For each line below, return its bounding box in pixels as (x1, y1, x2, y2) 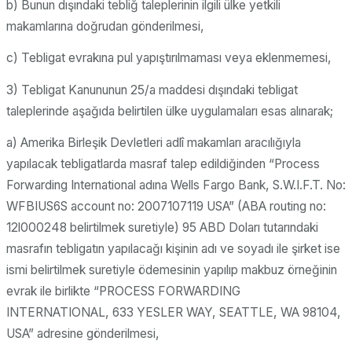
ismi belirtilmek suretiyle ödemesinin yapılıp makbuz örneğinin (6, 262, 337, 278)
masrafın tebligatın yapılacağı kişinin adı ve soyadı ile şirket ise (6, 241, 340, 257)
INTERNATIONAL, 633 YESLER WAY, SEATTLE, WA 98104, (6, 305, 341, 321)
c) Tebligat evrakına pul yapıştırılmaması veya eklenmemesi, (6, 50, 332, 66)
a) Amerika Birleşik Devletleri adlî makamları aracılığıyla (6, 135, 301, 151)
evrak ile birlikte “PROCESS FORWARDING (6, 284, 240, 299)
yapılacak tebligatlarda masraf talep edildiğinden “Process (6, 156, 320, 172)
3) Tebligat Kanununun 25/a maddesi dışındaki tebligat (6, 82, 298, 97)
